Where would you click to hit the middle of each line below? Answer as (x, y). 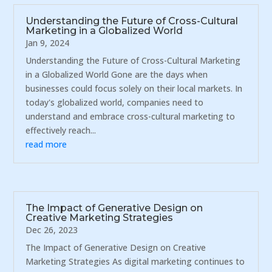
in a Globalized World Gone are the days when (117, 74)
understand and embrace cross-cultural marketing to (131, 116)
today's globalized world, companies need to (115, 102)
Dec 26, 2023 (52, 230)
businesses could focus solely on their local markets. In (134, 88)
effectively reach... (61, 130)
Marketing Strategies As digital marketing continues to (135, 262)
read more (46, 144)
